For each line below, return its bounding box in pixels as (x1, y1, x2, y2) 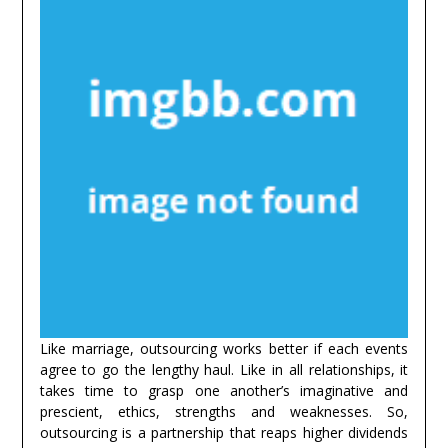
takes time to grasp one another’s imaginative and (39, 381, 409, 401)
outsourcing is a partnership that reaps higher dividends (39, 423, 409, 443)
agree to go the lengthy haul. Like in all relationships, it (39, 360, 409, 380)
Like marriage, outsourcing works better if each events (39, 339, 409, 359)
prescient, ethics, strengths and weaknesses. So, (39, 402, 409, 422)
